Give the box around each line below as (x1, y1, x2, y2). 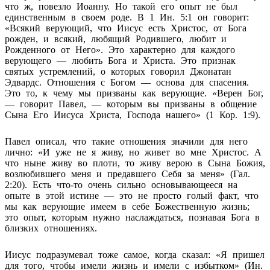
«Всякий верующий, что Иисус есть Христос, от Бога (5, 22, 246, 33)
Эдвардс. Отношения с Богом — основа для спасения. (5, 77, 249, 87)
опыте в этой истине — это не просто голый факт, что (5, 190, 259, 201)
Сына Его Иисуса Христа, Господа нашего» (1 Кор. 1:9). (5, 109, 260, 120)
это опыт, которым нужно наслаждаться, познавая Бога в (5, 212, 260, 222)
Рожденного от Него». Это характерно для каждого (5, 44, 235, 55)
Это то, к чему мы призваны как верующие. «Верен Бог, (5, 87, 263, 98)
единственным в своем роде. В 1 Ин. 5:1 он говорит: (5, 11, 249, 22)
